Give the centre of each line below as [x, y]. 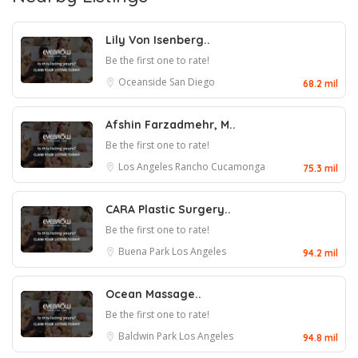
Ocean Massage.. [153, 294]
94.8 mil [320, 338]
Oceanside [144, 82]
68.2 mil [320, 84]
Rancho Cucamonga [220, 167]
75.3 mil [320, 168]
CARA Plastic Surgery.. [168, 209]
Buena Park [145, 251]
